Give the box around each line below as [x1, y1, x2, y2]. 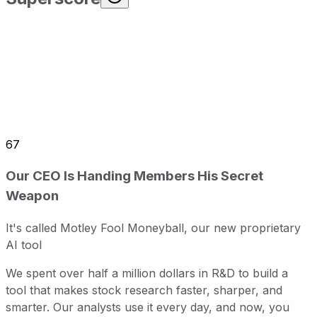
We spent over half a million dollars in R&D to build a [6, 265, 288, 280]
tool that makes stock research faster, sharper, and [6, 282, 282, 297]
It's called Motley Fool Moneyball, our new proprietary [6, 220, 301, 235]
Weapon [6, 188, 59, 204]
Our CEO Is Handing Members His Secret [6, 168, 263, 185]
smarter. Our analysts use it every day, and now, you [6, 299, 289, 314]
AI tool [6, 237, 42, 252]
